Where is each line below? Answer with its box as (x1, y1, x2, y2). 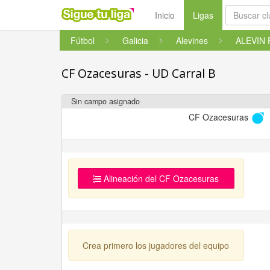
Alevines (176, 34, 208, 46)
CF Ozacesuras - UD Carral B (61, 65, 216, 81)
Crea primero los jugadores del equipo (83, 239, 230, 252)
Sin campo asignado (71, 96, 140, 107)
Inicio (155, 9, 175, 21)
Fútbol (71, 34, 95, 46)
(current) (213, 8, 246, 20)
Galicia (122, 34, 148, 46)
